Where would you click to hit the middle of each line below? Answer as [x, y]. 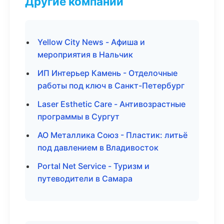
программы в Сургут [78, 116]
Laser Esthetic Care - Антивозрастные [111, 104]
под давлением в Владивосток [98, 147]
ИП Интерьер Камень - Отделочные [107, 73]
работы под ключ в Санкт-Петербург [111, 85]
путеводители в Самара [85, 178]
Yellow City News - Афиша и [91, 42]
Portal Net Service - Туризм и [93, 166]
